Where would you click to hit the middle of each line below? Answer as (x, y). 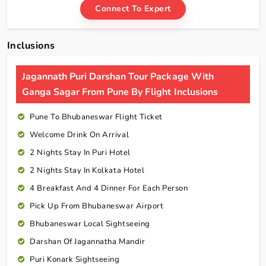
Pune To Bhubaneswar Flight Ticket (96, 117)
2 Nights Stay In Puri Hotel (80, 153)
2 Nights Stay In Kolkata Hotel (87, 171)
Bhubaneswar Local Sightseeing (90, 224)
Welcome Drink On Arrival (80, 135)
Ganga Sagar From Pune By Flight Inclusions (120, 92)
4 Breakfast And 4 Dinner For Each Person (109, 189)
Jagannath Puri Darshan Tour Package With (118, 77)
